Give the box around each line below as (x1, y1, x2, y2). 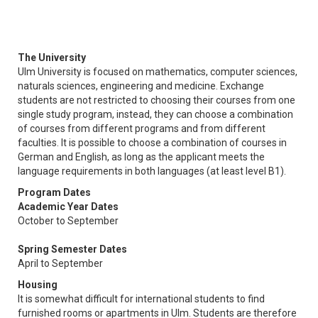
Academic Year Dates (18, 200, 119, 212)
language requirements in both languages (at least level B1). (18, 165, 286, 177)
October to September (18, 214, 119, 226)
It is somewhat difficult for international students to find (18, 292, 265, 305)
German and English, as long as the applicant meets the (18, 150, 265, 163)
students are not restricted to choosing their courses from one (18, 94, 295, 106)
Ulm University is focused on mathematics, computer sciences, (18, 65, 297, 77)
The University (18, 51, 86, 63)
